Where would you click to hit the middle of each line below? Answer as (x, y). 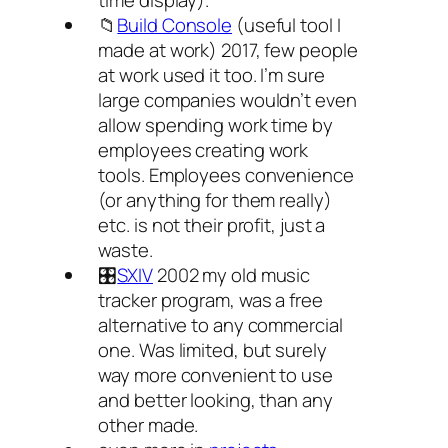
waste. (125, 250)
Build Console (175, 25)
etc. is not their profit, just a (212, 225)
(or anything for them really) (215, 200)
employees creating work (203, 150)
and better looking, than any (215, 400)
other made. (148, 425)
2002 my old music (231, 275)
